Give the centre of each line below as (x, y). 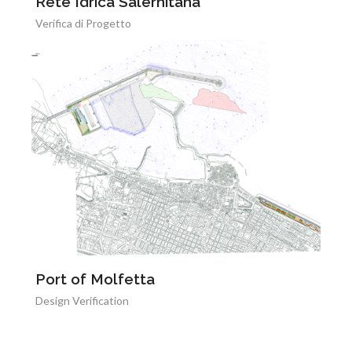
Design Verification (82, 301)
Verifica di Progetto (83, 23)
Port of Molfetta (95, 279)
